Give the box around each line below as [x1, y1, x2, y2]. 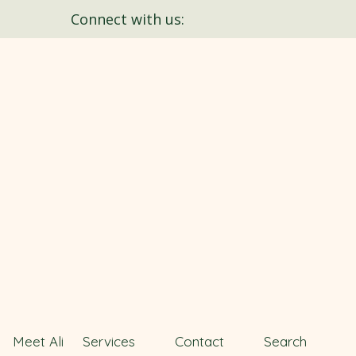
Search [260, 333, 307, 350]
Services [82, 333, 139, 350]
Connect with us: [71, 10, 189, 29]
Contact [174, 333, 224, 350]
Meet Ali [12, 333, 64, 350]
